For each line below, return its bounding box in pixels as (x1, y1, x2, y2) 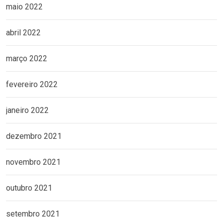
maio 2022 (6, 2, 43, 12)
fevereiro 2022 (6, 80, 58, 90)
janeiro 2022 (6, 106, 49, 115)
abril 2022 (6, 28, 41, 38)
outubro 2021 (6, 183, 52, 193)
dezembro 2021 (6, 131, 62, 141)
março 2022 (6, 54, 47, 64)
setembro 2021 (6, 209, 60, 219)
